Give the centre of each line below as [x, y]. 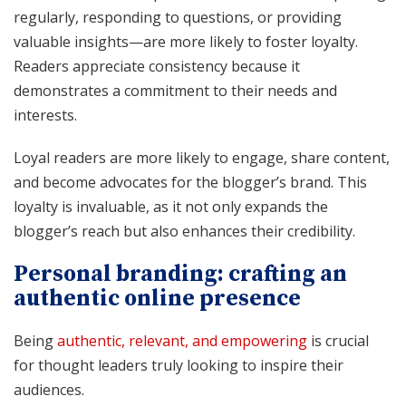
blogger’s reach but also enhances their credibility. [184, 231]
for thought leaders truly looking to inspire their [179, 365]
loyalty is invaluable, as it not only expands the [171, 206]
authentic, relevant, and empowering [182, 340]
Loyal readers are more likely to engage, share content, [202, 157]
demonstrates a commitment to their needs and [175, 90]
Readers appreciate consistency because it [157, 66]
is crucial [338, 340]
